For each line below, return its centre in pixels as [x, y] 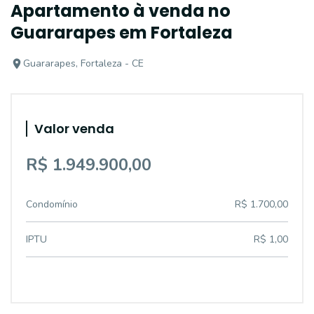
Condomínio [52, 204]
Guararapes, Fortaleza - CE [83, 63]
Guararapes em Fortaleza [122, 33]
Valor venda [74, 129]
